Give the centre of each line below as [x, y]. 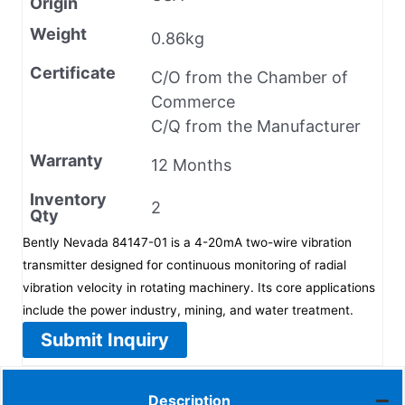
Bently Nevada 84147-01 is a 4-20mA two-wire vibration [187, 242]
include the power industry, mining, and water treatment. [188, 310]
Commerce [193, 101]
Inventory [68, 199]
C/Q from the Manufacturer [256, 126]
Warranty [66, 160]
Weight [58, 33]
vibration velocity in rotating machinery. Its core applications [199, 287]
